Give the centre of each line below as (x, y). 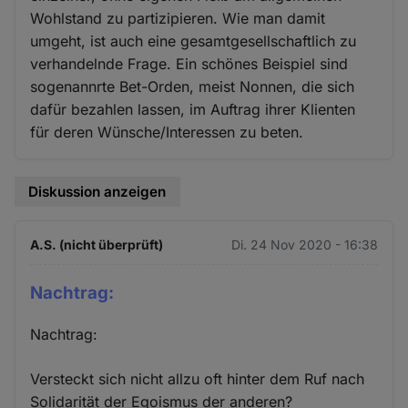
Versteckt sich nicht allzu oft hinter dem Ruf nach (198, 379)
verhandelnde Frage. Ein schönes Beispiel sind (189, 63)
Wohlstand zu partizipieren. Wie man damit (178, 18)
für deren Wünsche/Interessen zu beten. (167, 132)
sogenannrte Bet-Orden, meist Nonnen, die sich (193, 86)
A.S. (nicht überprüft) (97, 245)
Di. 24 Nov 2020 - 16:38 (304, 245)
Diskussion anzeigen (97, 191)
